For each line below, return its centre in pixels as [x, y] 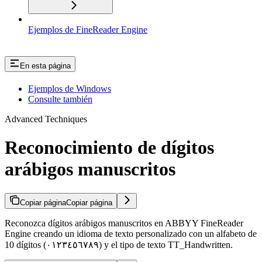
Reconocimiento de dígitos [109, 148]
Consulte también [60, 99]
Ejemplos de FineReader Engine [88, 30]
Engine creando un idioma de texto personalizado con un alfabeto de [131, 233]
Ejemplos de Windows [70, 88]
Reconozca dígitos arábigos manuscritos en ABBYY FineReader [124, 223]
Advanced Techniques [46, 119]
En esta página [45, 66]
